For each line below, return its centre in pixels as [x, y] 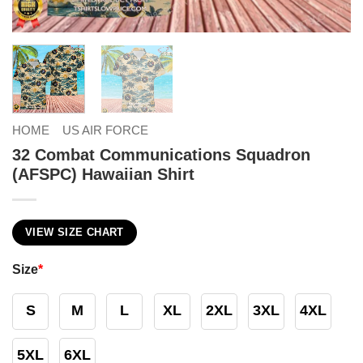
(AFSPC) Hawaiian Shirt [103, 174]
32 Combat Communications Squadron [161, 154]
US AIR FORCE [105, 130]
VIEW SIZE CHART [75, 232]
